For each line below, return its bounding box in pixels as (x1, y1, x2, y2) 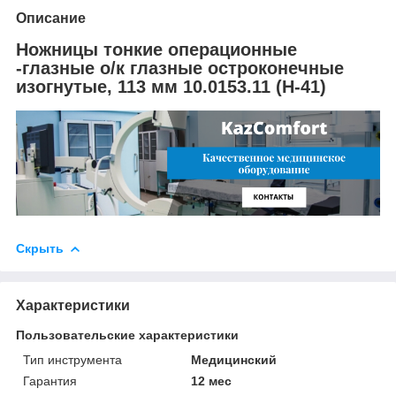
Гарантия (23, 373, 77, 388)
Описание (16, 11, 86, 26)
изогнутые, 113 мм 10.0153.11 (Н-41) (16, 77, 326, 96)
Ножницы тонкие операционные (16, 40, 297, 59)
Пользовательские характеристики (16, 327, 239, 342)
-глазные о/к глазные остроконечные (16, 58, 344, 78)
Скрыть (16, 240, 64, 255)
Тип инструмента (23, 352, 122, 367)
